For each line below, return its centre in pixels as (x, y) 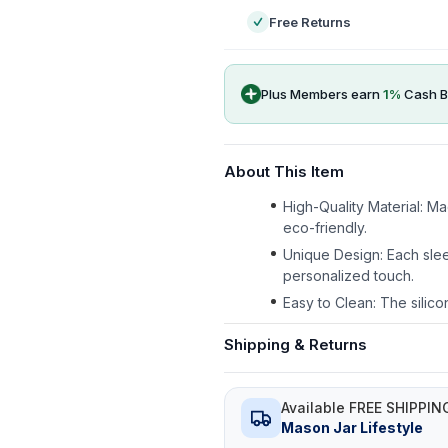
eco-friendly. (325, 227)
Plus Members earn (322, 93)
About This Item (284, 171)
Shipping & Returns (295, 344)
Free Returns (310, 22)
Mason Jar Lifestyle (352, 427)
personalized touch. (348, 275)
